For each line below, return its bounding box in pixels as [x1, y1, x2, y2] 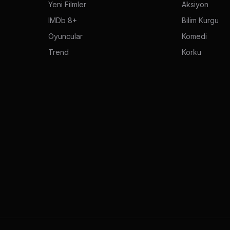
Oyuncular [48, 31, 83, 41]
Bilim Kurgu [182, 15, 219, 25]
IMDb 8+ [48, 15, 77, 25]
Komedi [182, 31, 207, 41]
